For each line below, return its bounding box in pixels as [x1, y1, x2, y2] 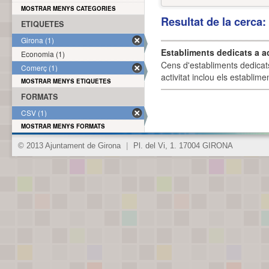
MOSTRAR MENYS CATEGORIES [21, 4, 116, 13]
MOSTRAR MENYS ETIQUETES [21, 77, 111, 85]
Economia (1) [21, 49, 65, 59]
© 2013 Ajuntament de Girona [18, 142, 123, 150]
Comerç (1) [21, 62, 58, 73]
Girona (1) [21, 35, 54, 45]
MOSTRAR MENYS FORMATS [21, 122, 105, 130]
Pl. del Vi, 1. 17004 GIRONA [131, 142, 233, 150]
